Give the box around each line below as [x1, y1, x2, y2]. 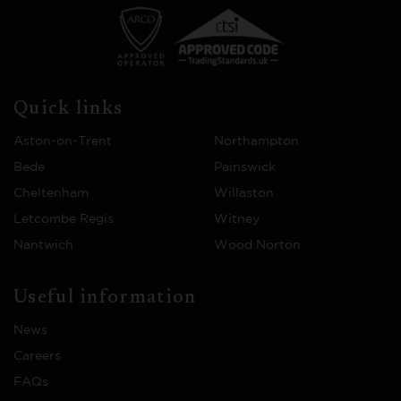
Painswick [214, 162, 276, 173]
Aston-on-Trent [13, 136, 112, 147]
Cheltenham [13, 188, 89, 199]
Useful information [13, 289, 197, 308]
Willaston [214, 188, 274, 199]
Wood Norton [214, 240, 301, 251]
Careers [13, 351, 61, 362]
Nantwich [13, 240, 73, 251]
